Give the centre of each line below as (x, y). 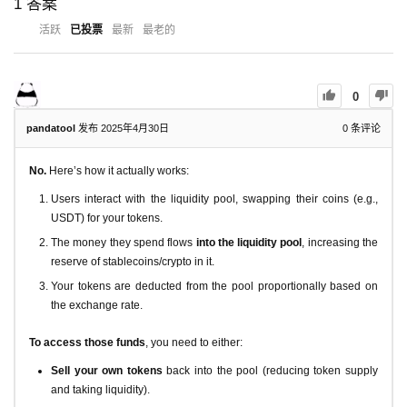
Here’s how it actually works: (118, 170)
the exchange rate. (97, 305)
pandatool (51, 128)
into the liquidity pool (249, 242)
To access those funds (87, 342)
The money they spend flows (124, 242)
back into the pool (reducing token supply (270, 370)
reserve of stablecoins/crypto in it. (133, 261)
